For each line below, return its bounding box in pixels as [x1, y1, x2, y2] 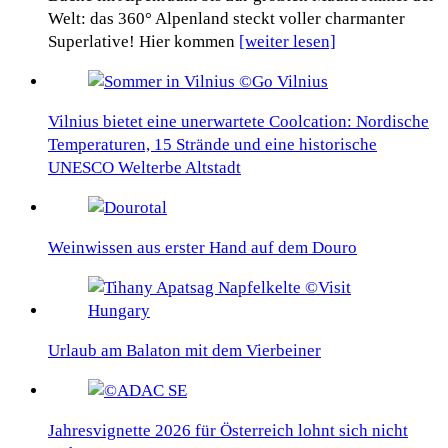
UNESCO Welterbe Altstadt [48, 157, 241, 177]
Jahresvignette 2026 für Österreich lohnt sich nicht [48, 420, 408, 440]
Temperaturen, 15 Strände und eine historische [48, 134, 377, 154]
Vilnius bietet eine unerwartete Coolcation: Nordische [48, 111, 429, 131]
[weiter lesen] [239, 31, 336, 51]
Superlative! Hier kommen [48, 31, 239, 51]
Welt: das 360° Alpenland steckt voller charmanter [48, 8, 405, 28]
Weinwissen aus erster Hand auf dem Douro [48, 237, 357, 257]
